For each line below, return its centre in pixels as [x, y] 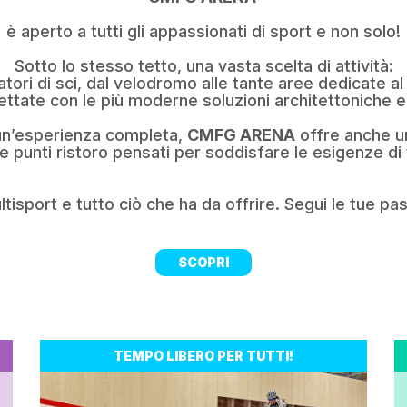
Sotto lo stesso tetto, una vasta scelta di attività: [203, 66]
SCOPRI [203, 262]
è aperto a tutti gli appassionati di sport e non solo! [203, 31]
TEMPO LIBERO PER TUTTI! [203, 356]
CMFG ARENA [241, 135]
